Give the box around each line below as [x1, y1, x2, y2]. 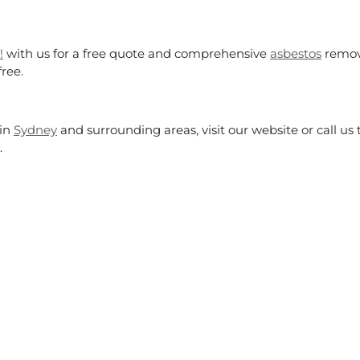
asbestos [270, 46, 321, 62]
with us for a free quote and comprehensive [3, 46, 270, 62]
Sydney [14, 121, 57, 137]
